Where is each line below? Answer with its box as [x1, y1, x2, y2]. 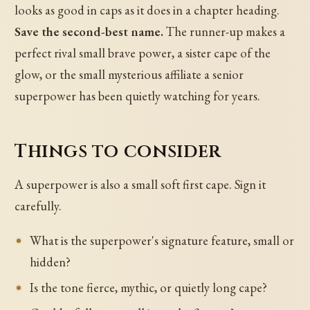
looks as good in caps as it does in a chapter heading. [15, 1, 280, 18]
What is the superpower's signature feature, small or [29, 232, 294, 248]
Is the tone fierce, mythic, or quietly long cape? [29, 279, 267, 295]
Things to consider [15, 138, 221, 164]
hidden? [29, 253, 71, 270]
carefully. [15, 198, 62, 215]
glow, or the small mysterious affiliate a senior [15, 66, 244, 82]
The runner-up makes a [163, 23, 286, 39]
